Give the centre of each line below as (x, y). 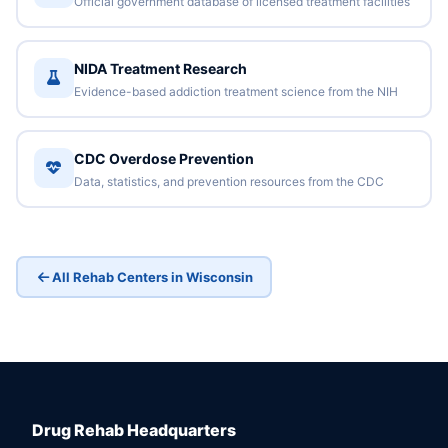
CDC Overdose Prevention (163, 158)
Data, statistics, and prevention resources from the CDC (228, 181)
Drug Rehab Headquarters (134, 430)
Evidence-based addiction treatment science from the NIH (235, 91)
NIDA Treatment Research (160, 68)
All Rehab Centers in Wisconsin (152, 276)
